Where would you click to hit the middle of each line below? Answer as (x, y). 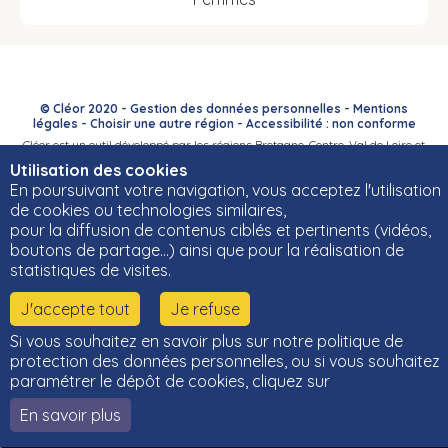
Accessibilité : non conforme (330, 124)
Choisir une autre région (161, 124)
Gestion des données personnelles (235, 109)
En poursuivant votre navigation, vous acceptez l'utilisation (225, 190)
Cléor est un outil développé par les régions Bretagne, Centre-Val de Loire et (224, 145)
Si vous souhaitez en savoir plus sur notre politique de (206, 341)
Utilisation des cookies (98, 170)
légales (55, 124)
